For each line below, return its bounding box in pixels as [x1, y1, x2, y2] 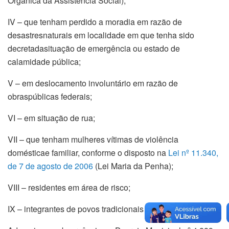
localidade [87, 29, 125, 41]
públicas [28, 90, 59, 102]
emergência [88, 42, 131, 54]
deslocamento [35, 77, 86, 89]
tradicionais [102, 202, 144, 215]
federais [61, 90, 90, 102]
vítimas [107, 133, 132, 145]
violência [146, 133, 178, 145]
